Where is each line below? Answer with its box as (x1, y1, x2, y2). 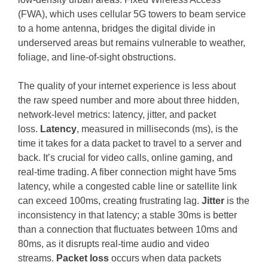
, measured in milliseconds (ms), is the (77, 123, 239, 134)
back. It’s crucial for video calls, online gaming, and (18, 152, 233, 163)
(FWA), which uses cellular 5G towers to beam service (18, 8, 246, 19)
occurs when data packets (109, 252, 222, 263)
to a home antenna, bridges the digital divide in (18, 23, 216, 33)
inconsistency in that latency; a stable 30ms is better (18, 209, 237, 220)
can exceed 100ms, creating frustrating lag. (18, 195, 202, 206)
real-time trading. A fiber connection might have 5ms (18, 166, 237, 177)
